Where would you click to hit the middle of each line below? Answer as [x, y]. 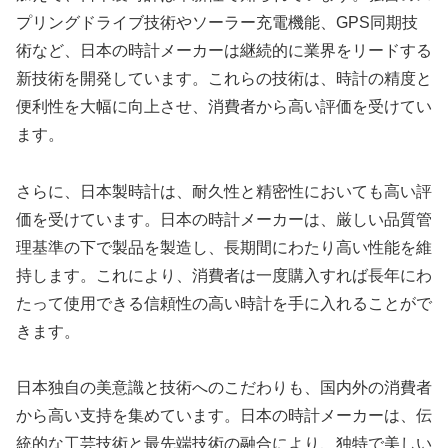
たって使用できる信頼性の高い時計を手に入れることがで [224, 303]
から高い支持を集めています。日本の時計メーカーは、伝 [224, 416]
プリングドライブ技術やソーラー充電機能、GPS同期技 [217, 22]
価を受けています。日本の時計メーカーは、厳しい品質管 [224, 219]
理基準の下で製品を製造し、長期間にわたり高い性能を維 [224, 247]
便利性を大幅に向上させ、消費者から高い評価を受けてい [224, 106]
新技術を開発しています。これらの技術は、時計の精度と [224, 78]
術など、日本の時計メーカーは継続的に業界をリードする [224, 50]
